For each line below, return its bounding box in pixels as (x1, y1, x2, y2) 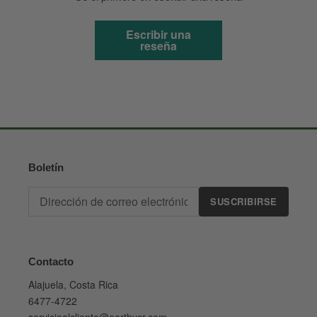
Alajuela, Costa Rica (28, 277, 118, 292)
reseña (140, 38, 177, 54)
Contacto (28, 255, 74, 267)
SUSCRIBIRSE (210, 195, 277, 209)
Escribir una (126, 26, 191, 43)
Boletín (28, 161, 64, 174)
